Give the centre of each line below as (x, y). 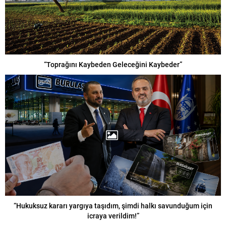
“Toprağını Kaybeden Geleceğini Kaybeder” (113, 64)
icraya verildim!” (113, 216)
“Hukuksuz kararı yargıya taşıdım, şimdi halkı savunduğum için (113, 206)
